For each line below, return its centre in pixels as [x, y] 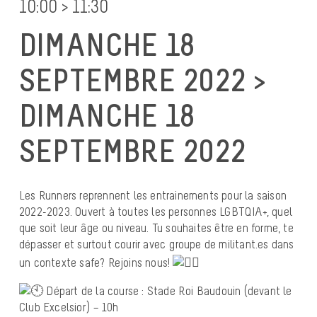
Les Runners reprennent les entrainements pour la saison [153, 195]
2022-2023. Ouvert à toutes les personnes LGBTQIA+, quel [156, 212]
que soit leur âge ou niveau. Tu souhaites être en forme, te [156, 228]
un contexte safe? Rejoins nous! [96, 263]
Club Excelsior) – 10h [69, 307]
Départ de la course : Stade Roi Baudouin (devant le [168, 290]
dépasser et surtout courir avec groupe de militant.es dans [157, 244]
